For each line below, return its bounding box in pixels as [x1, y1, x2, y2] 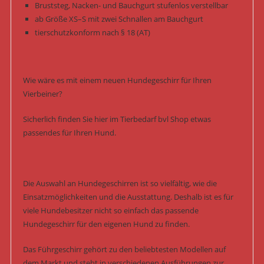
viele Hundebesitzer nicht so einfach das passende [22, 205, 199, 216]
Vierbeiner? [22, 88, 62, 100]
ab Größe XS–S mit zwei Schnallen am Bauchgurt [34, 14, 203, 25]
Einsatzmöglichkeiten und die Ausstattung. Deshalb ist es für [22, 192, 233, 203]
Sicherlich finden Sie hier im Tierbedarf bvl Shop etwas [22, 114, 211, 125]
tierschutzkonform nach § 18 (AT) [34, 27, 150, 38]
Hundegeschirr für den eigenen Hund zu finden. [22, 219, 190, 230]
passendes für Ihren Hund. [22, 127, 116, 138]
